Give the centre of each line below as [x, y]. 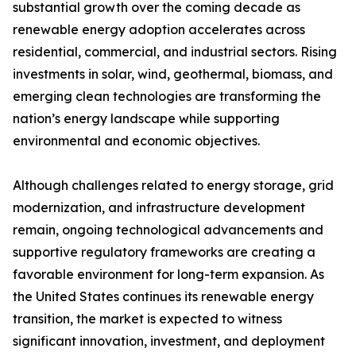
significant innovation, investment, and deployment [169, 341]
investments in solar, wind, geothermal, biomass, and [173, 74]
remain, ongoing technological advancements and [168, 230]
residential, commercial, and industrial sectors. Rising [175, 52]
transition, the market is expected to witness [147, 319]
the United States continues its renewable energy [163, 297]
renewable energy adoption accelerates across [159, 30]
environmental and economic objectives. [136, 141]
